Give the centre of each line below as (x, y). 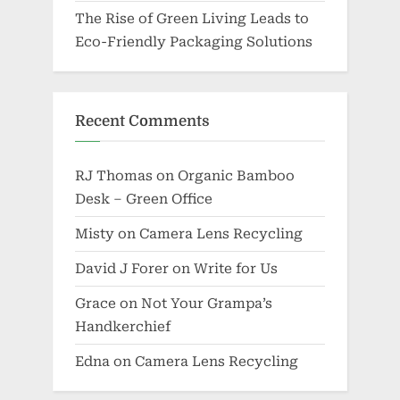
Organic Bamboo (236, 175)
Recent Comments (142, 121)
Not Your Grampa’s (207, 304)
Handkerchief (123, 327)
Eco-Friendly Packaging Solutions (194, 42)
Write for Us (236, 269)
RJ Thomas (114, 175)
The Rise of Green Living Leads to (192, 19)
